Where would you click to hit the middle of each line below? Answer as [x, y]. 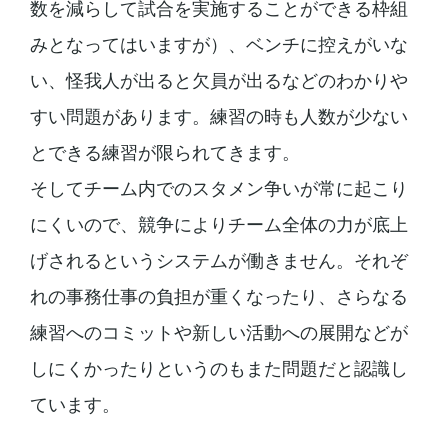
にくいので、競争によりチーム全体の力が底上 [218, 224]
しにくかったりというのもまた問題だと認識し [218, 368]
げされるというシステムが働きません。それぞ [218, 260]
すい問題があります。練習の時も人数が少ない [218, 116]
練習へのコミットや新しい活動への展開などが [218, 332]
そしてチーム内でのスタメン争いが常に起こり [218, 188]
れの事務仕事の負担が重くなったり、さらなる [218, 296]
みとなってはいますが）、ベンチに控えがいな [218, 44]
